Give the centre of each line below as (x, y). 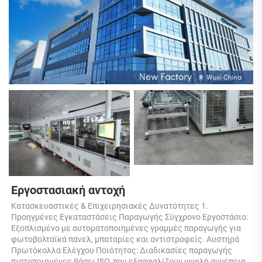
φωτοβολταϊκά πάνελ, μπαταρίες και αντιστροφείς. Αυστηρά (125, 239)
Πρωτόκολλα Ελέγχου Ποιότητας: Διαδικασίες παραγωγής (122, 250)
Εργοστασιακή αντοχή (70, 190)
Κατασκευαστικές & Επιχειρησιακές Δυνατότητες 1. (110, 206)
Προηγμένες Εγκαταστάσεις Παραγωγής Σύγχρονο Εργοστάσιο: (130, 217)
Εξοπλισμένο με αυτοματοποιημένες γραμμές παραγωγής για (126, 228)
